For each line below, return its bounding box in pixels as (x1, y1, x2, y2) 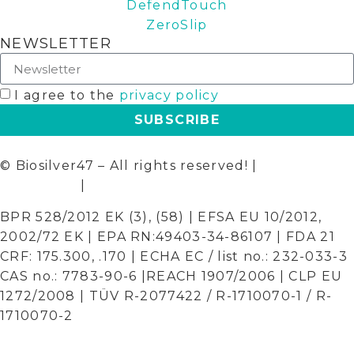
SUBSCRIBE (134, 112, 220, 128)
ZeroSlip (146, 17, 208, 33)
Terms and (261, 158, 338, 174)
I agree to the (14, 88, 119, 104)
